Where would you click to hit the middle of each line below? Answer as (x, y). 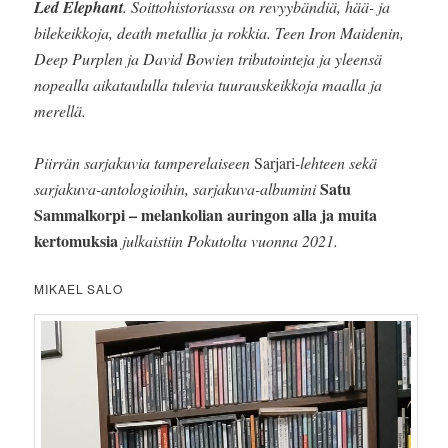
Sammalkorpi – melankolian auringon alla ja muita (206, 214)
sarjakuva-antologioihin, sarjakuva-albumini (177, 188)
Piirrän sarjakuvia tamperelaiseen (144, 162)
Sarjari (275, 162)
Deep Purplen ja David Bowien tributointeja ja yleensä (208, 58)
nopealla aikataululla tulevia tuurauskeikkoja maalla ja (208, 84)
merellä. (60, 110)
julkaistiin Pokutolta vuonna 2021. (228, 240)
